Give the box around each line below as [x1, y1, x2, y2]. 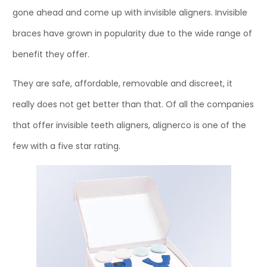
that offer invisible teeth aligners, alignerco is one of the [13, 119, 246, 131]
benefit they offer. [13, 48, 89, 60]
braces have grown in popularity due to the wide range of [13, 27, 252, 39]
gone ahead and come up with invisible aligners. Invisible [13, 6, 247, 18]
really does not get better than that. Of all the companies [13, 98, 254, 110]
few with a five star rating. [13, 139, 120, 152]
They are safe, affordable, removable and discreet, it [13, 77, 232, 89]
